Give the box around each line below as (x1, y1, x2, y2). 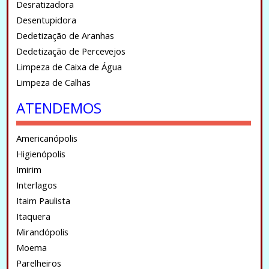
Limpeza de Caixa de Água (16, 61, 122, 73)
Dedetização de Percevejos (16, 45, 125, 58)
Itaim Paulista (16, 195, 70, 207)
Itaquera (16, 210, 50, 222)
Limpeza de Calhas (16, 76, 91, 89)
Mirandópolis (16, 226, 68, 238)
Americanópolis (16, 132, 77, 144)
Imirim (16, 163, 41, 175)
